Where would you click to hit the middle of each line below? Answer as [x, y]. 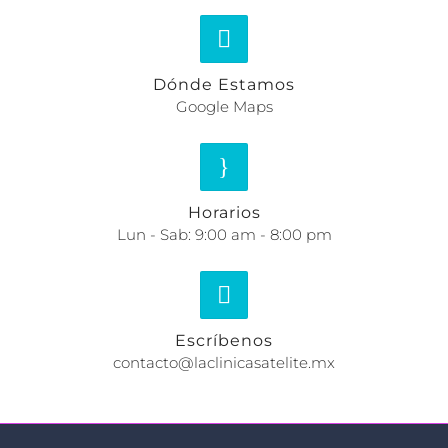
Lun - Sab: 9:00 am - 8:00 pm [224, 235]
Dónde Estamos [224, 85]
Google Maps [224, 107]
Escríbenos [224, 341]
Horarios [224, 213]
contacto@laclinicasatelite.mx [224, 363]
